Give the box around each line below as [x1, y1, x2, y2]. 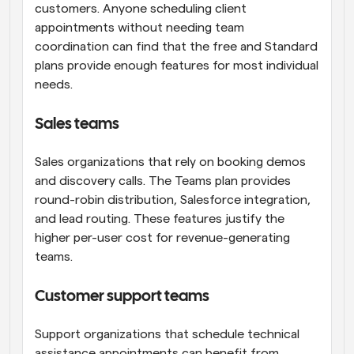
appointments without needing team [35, 21, 244, 35]
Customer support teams [35, 289, 209, 305]
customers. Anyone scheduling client [35, 2, 247, 16]
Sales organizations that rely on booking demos [35, 156, 306, 169]
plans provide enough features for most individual [35, 59, 318, 73]
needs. [35, 78, 73, 92]
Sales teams [35, 117, 119, 133]
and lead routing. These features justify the [35, 213, 284, 226]
